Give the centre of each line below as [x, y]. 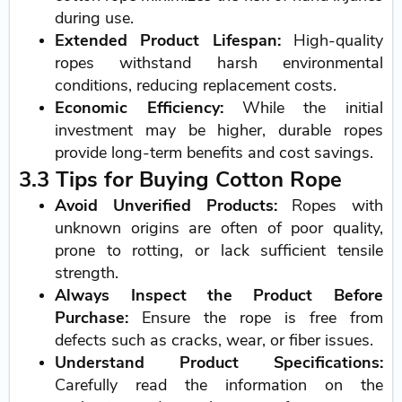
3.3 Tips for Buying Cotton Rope [181, 179]
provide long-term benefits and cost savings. [214, 152]
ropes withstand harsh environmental [219, 62]
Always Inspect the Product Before [219, 295]
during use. [95, 17]
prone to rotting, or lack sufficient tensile [219, 250]
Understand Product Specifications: [219, 362]
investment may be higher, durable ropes [219, 130]
